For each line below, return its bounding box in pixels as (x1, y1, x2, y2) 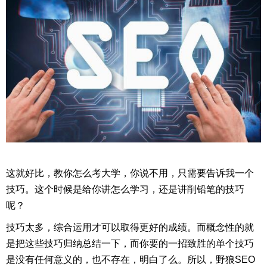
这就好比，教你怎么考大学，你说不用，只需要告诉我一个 (6, 168, 254, 179)
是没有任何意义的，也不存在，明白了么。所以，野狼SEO (6, 254, 255, 265)
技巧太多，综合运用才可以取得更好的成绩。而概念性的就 (6, 222, 254, 233)
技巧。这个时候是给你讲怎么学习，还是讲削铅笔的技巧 (6, 184, 244, 195)
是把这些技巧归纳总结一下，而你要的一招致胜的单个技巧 (6, 238, 254, 249)
